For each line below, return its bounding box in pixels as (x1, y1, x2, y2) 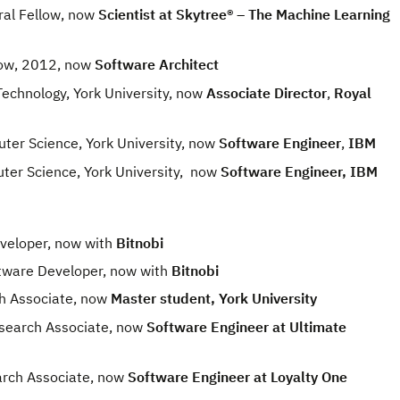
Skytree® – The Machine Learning (176, 4, 390, 23)
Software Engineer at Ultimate (143, 317, 346, 336)
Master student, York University (107, 289, 317, 308)
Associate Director (206, 83, 327, 102)
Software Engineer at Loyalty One (124, 368, 347, 387)
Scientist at (98, 4, 176, 23)
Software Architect (95, 55, 219, 74)
